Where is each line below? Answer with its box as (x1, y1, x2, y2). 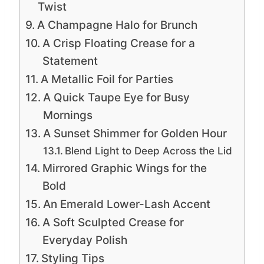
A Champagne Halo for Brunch (37, 18, 197, 32)
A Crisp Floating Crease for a (42, 37, 195, 51)
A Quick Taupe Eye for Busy (42, 91, 190, 105)
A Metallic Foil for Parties (40, 72, 173, 87)
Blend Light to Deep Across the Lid (65, 144, 233, 157)
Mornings (42, 108, 93, 123)
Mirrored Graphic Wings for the (42, 161, 207, 176)
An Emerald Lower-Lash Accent (42, 197, 210, 212)
